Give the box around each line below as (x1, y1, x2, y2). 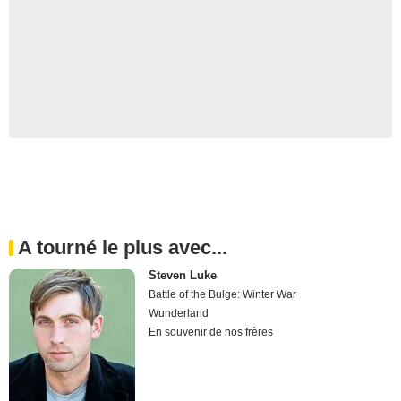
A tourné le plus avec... (18, 235, 227, 259)
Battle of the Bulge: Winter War (149, 287, 297, 301)
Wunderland (149, 306, 209, 320)
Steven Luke (149, 268, 218, 282)
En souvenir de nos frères (149, 325, 274, 338)
